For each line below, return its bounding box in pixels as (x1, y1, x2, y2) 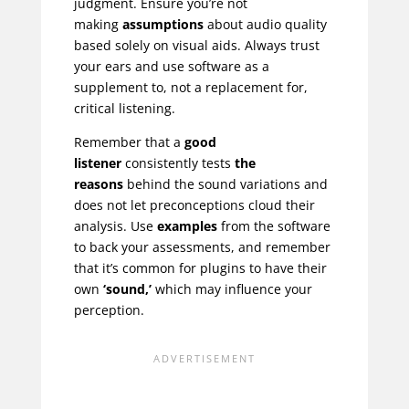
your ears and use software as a (73, 57, 269, 75)
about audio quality (203, 15, 327, 33)
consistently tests (121, 153, 235, 172)
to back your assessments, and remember (73, 237, 330, 256)
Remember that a (73, 132, 184, 151)
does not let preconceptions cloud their (73, 195, 315, 214)
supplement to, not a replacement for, (73, 78, 308, 96)
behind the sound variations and (122, 174, 328, 193)
